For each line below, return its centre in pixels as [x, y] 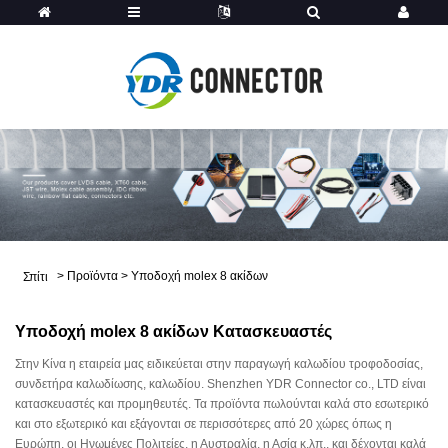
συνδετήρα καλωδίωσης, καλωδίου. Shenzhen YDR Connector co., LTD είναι [220, 384]
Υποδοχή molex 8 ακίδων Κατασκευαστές [173, 331]
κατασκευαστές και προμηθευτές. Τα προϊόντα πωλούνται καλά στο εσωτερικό [222, 404]
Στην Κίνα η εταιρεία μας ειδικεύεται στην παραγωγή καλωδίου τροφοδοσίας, [219, 364]
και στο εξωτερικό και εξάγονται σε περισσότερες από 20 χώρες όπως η [203, 424]
